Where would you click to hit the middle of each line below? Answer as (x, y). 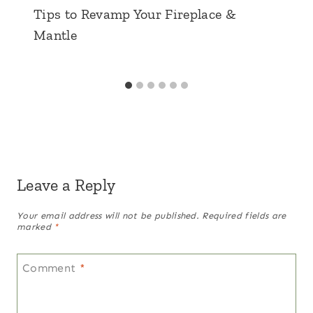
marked (36, 226)
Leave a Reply (66, 185)
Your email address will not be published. (108, 215)
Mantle (55, 35)
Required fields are (244, 215)
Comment (51, 268)
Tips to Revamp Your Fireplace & (135, 14)
